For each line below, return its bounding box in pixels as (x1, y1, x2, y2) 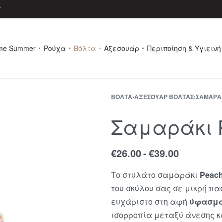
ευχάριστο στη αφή (111, 196, 189, 207)
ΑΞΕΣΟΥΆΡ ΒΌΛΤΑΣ (134, 92, 194, 101)
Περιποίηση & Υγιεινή (147, 43, 221, 54)
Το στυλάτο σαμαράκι (111, 169, 200, 180)
